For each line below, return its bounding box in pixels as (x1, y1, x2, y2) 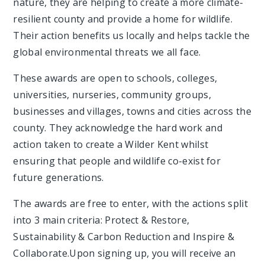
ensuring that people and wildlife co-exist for (13, 154, 221, 167)
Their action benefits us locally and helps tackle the (13, 29, 250, 42)
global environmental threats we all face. (13, 46, 201, 59)
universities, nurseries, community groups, (13, 88, 211, 101)
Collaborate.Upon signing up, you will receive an (13, 247, 236, 260)
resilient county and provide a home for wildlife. (13, 12, 233, 25)
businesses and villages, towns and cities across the (13, 105, 252, 118)
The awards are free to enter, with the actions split (13, 197, 248, 210)
